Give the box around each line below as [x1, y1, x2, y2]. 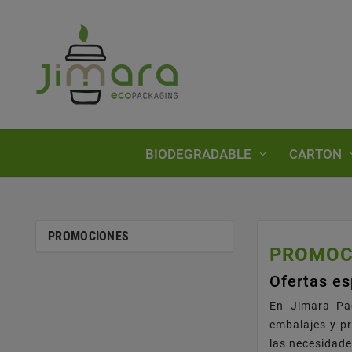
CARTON [289, 145, 342, 162]
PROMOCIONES [48, 228, 130, 244]
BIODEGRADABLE [145, 145, 251, 162]
